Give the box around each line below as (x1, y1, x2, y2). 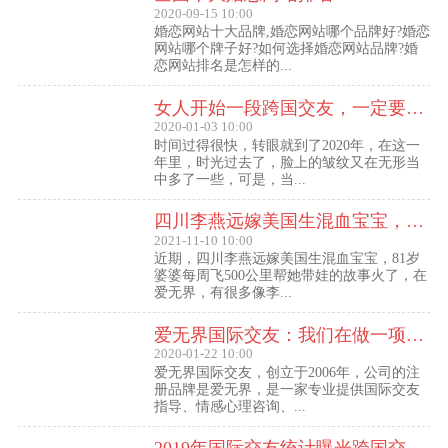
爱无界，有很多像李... (153, 285, 292, 301)
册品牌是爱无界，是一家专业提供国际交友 (153, 381, 420, 397)
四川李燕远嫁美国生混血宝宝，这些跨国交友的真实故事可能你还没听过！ (405, 211, 424, 232)
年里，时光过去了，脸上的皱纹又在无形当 (153, 154, 420, 170)
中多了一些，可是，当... (153, 171, 306, 187)
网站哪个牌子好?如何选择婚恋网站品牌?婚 (153, 41, 418, 57)
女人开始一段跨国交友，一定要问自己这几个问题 (405, 97, 424, 118)
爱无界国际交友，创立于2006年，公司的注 (153, 364, 420, 380)
